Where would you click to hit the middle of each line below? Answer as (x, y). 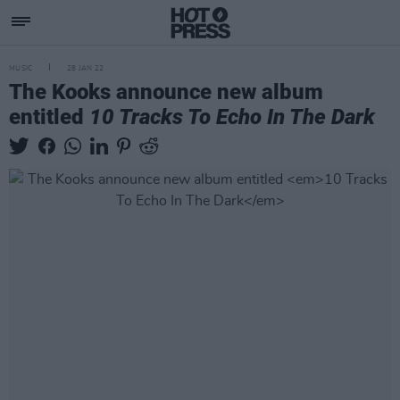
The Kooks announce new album (166, 92)
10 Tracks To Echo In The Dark (232, 117)
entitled (49, 117)
